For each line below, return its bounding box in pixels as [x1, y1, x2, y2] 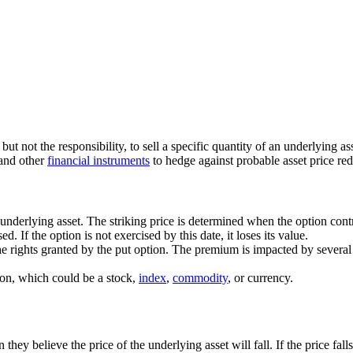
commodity [173, 271, 228, 285]
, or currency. [228, 271, 293, 285]
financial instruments [47, 153, 150, 167]
